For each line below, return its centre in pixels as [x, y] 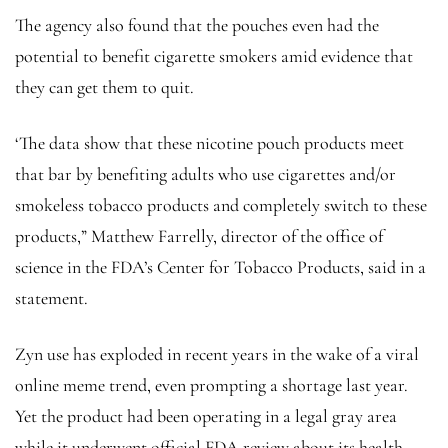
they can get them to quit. [104, 86]
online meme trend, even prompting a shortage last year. [211, 384]
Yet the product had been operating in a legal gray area [206, 415]
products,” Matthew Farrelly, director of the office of [199, 235]
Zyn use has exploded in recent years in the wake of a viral [217, 353]
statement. [53, 297]
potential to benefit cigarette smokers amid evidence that [214, 55]
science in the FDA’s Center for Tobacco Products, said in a [220, 266]
